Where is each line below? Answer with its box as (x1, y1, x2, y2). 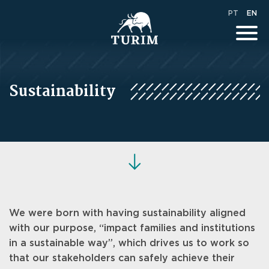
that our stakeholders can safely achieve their (9, 253, 235, 263)
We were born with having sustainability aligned (9, 208, 246, 218)
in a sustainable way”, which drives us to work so (9, 238, 249, 248)
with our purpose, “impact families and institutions (9, 223, 255, 233)
